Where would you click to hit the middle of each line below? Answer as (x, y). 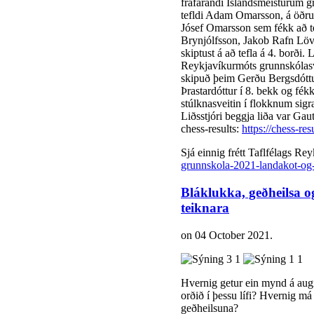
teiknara (205, 208)
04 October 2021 (232, 235)
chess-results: (211, 129)
